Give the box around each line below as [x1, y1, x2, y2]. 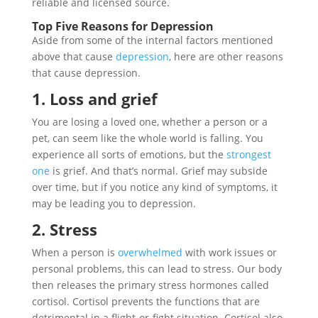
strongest [226, 148, 271, 161]
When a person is [31, 246, 118, 259]
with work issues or [182, 246, 277, 259]
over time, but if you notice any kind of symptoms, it [31, 180, 278, 194]
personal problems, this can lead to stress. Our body [31, 262, 282, 275]
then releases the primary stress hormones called [31, 278, 269, 292]
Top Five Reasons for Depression [31, 18, 214, 34]
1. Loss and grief [31, 88, 158, 109]
